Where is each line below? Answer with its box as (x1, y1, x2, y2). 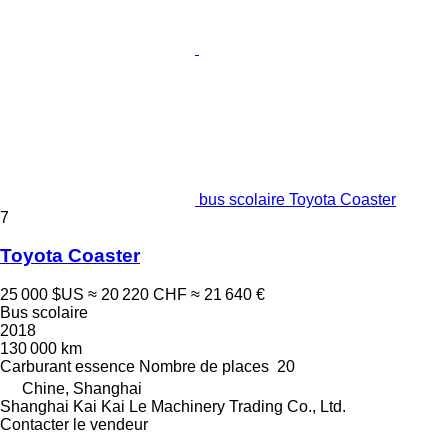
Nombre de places (139, 358, 269, 376)
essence (75, 358, 135, 376)
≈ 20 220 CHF (88, 286, 187, 304)
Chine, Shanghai (22, 380, 142, 398)
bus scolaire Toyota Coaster (199, 190, 396, 208)
